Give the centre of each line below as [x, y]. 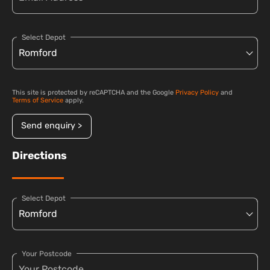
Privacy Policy [197, 93]
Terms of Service [38, 101]
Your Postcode [47, 253]
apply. [74, 101]
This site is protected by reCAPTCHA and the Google [94, 93]
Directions [39, 155]
